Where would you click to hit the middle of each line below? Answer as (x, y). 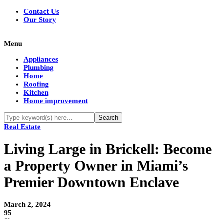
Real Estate (22, 127)
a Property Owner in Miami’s (96, 166)
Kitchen (36, 92)
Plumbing (39, 67)
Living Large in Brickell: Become (108, 149)
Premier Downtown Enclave (91, 182)
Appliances (41, 59)
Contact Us (41, 11)
